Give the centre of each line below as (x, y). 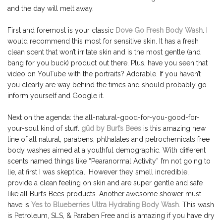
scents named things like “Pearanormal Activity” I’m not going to (109, 161)
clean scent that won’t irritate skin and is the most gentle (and (104, 52)
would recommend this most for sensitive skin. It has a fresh (103, 41)
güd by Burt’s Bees (111, 129)
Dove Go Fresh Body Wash (159, 30)
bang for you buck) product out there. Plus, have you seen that (108, 63)
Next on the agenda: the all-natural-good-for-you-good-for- (104, 118)
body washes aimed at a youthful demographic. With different (107, 150)
